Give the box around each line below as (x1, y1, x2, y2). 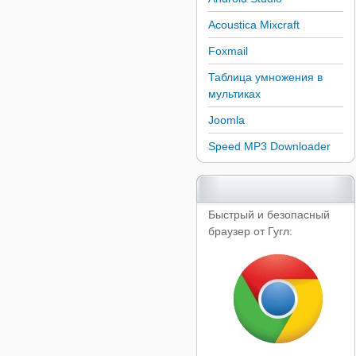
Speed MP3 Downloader (207, 140, 331, 153)
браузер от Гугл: (207, 225, 292, 238)
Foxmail (207, 44, 248, 57)
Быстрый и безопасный (207, 208, 330, 221)
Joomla (207, 114, 245, 126)
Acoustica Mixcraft (207, 18, 300, 31)
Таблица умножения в (207, 71, 323, 83)
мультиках (207, 87, 261, 100)
